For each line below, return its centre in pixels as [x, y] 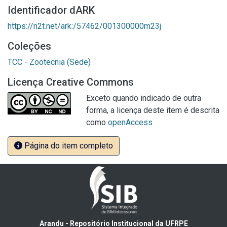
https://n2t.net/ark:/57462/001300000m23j [84, 26]
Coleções [29, 46]
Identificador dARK [51, 10]
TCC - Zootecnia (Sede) [49, 62]
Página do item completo [68, 146]
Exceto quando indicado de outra [144, 98]
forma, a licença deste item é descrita [153, 110]
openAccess [130, 122]
